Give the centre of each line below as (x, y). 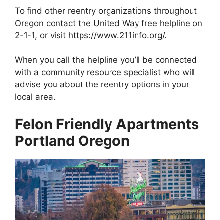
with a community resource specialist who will (105, 72)
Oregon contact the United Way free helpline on (109, 23)
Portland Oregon (72, 140)
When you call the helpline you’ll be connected (106, 60)
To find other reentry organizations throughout (106, 11)
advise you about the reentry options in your (102, 85)
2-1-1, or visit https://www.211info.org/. (91, 35)
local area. (35, 97)
